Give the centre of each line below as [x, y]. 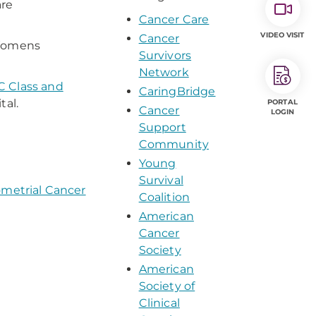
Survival [161, 180]
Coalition [164, 197]
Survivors [165, 55]
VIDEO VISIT [282, 35]
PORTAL [282, 102]
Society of [167, 286]
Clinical [159, 303]
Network [164, 72]
